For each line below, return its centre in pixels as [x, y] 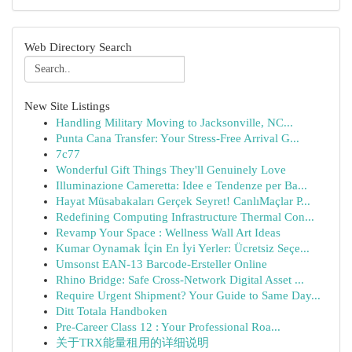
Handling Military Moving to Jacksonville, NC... [174, 123]
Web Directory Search [78, 47]
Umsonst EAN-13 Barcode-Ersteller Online [161, 264]
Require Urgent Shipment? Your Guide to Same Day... [188, 295]
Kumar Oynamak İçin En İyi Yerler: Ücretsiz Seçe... [183, 248]
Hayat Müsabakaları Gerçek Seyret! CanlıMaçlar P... [183, 201]
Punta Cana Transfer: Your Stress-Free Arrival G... [178, 138]
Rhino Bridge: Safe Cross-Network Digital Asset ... [180, 280]
